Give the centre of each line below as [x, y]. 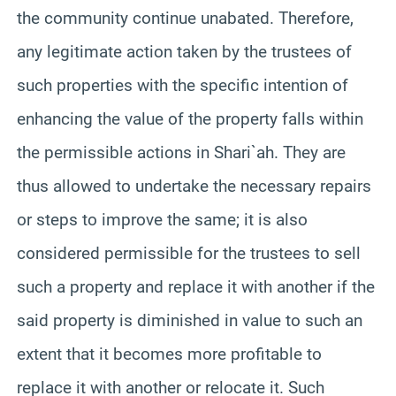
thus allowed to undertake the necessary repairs [194, 186]
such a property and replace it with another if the [196, 286]
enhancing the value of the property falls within [190, 118]
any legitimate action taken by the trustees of [184, 51]
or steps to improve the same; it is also [162, 219]
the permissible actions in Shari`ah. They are [181, 152]
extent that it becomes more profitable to [169, 354]
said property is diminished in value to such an [190, 320]
